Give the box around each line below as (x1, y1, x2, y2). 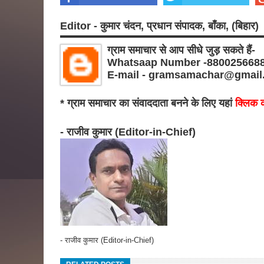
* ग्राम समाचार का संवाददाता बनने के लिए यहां (60, 97, 235, 110)
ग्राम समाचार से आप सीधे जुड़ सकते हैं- (107, 44, 255, 56)
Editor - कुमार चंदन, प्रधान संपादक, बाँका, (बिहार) (60, 20, 259, 32)
